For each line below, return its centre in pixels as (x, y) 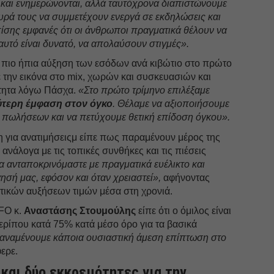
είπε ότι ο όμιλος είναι (184, 210)
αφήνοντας (186, 177)
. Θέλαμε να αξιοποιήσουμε (171, 103)
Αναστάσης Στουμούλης (80, 210)
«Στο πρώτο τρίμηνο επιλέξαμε (144, 90)
